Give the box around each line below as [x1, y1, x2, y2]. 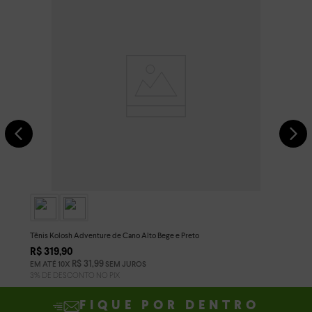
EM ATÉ [30, 260, 58, 268]
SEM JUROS [104, 260, 146, 268]
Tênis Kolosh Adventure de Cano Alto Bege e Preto [30, 230, 199, 240]
